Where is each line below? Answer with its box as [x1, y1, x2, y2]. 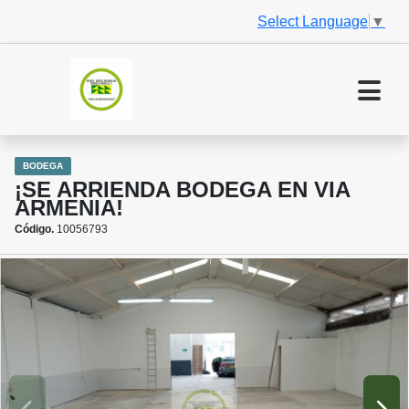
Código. [15, 223, 54, 236]
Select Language [257, 13, 368, 29]
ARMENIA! [15, 195, 123, 221]
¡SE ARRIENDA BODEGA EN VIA [15, 177, 350, 203]
